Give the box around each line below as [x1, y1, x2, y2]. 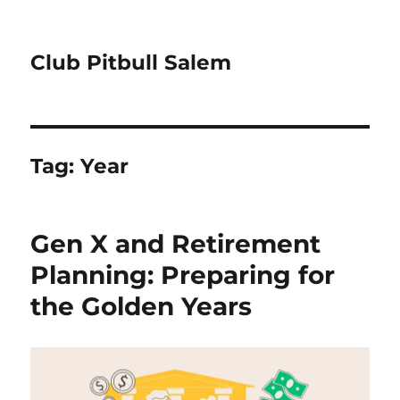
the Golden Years [30, 291, 253, 321]
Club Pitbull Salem [30, 50, 232, 75]
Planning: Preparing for [30, 260, 336, 290]
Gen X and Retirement [30, 229, 321, 259]
